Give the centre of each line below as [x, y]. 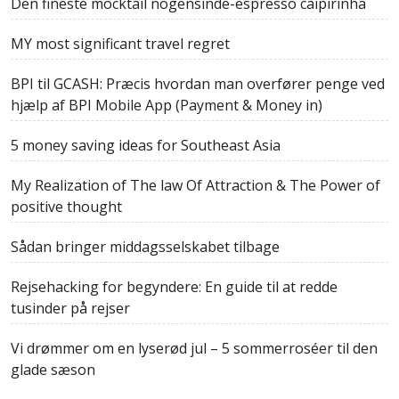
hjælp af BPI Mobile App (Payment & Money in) [167, 105]
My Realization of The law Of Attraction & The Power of [195, 185]
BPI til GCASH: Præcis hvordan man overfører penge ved [198, 84]
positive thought [66, 207]
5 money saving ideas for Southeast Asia [146, 145]
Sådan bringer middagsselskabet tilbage [145, 247]
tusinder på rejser [70, 308]
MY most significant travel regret [120, 44]
